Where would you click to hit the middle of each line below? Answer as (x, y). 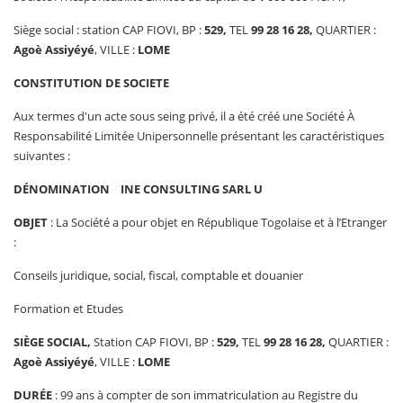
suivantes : (42, 156)
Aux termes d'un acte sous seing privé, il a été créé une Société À (184, 116)
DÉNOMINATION (67, 189)
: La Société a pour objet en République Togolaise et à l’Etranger (217, 222)
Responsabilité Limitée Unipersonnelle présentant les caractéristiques (199, 136)
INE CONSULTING (171, 189)
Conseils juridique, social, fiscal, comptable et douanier (158, 275)
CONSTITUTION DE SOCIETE (91, 83)
